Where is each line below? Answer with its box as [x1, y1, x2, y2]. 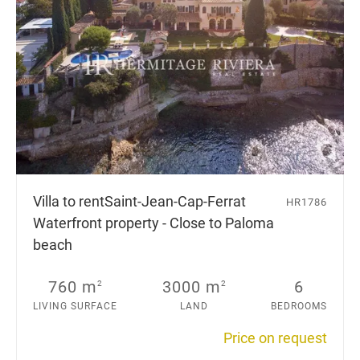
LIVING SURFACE [33, 300, 117, 312]
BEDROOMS [271, 300, 327, 312]
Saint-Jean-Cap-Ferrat [104, 192, 246, 210]
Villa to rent [33, 192, 104, 210]
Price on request [223, 329, 327, 346]
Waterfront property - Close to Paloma [33, 214, 274, 231]
